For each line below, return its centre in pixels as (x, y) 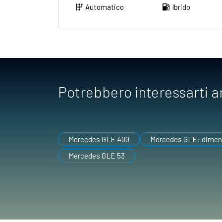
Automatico (105, 7)
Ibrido (181, 7)
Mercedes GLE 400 (99, 139)
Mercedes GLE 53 (97, 155)
